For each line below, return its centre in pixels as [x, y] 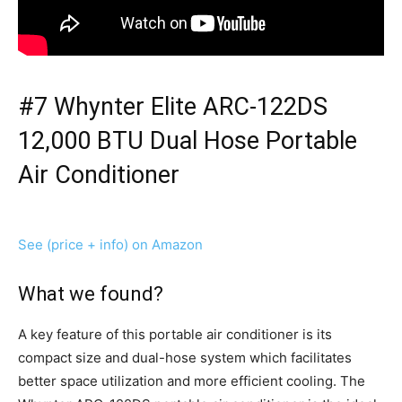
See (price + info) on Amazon [110, 245]
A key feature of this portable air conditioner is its [175, 335]
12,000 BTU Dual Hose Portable [188, 141]
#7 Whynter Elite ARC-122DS [173, 107]
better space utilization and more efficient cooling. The [192, 381]
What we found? [91, 294]
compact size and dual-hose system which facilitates [185, 358]
